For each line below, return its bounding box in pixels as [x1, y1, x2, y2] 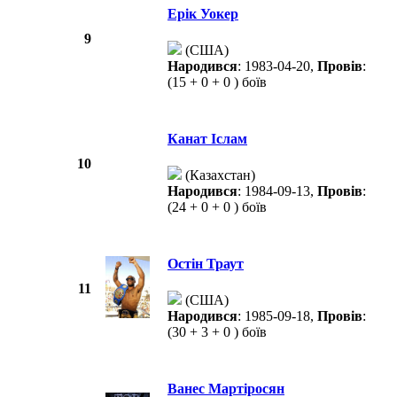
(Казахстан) [182, 167, 255, 183]
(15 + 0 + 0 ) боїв [167, 74, 267, 90]
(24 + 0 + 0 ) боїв [167, 199, 267, 215]
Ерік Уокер [167, 6, 238, 22]
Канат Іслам [167, 131, 247, 147]
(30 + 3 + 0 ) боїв [167, 324, 267, 340]
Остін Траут [167, 256, 244, 272]
